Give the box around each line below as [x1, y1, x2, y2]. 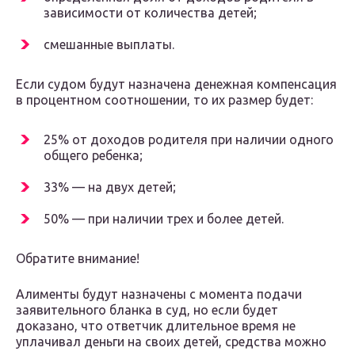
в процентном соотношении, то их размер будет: [16, 93, 313, 108]
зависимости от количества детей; [44, 6, 257, 21]
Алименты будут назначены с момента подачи [16, 287, 302, 302]
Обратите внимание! [16, 251, 139, 266]
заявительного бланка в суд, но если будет [16, 303, 278, 318]
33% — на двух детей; [44, 180, 176, 195]
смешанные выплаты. [44, 37, 174, 52]
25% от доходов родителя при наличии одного [44, 132, 334, 147]
